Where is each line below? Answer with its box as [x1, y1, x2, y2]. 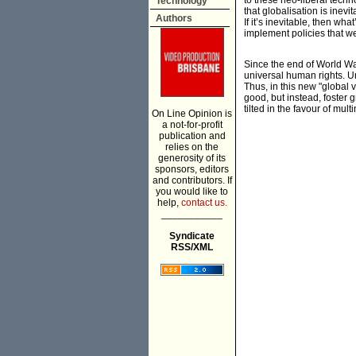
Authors [156, 13, 192, 24]
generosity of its [158, 153, 226, 164]
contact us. [180, 197, 227, 208]
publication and [158, 130, 226, 141]
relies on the [165, 141, 219, 153]
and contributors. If [152, 175, 232, 186]
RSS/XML [171, 242, 213, 253]
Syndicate [169, 230, 215, 242]
